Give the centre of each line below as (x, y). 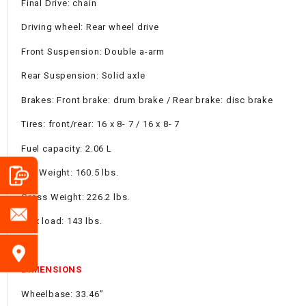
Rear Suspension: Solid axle (83, 76)
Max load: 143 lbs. (62, 221)
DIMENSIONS (52, 270)
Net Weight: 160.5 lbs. (70, 173)
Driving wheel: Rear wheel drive (90, 27)
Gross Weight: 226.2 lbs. (76, 197)
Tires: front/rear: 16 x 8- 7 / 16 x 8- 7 (100, 124)
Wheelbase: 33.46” (62, 294)
